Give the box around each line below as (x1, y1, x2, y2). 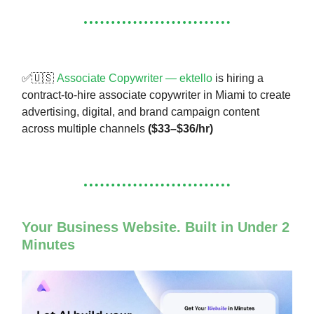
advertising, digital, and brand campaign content (22, 106, 259, 118)
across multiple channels (22, 123, 148, 135)
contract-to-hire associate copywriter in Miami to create (22, 89, 291, 102)
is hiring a (212, 72, 264, 85)
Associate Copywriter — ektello (57, 72, 212, 85)
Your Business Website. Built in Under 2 (22, 219, 289, 235)
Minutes (22, 237, 75, 253)
